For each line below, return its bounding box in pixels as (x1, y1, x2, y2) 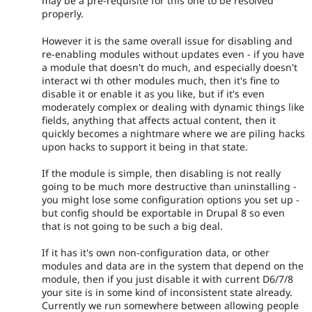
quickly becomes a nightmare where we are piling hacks (42, 126, 305, 140)
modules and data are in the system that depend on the (42, 259, 304, 273)
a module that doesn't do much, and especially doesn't (42, 60, 297, 74)
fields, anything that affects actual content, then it (42, 113, 276, 127)
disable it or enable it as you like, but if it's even (42, 86, 265, 100)
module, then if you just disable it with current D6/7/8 (42, 272, 293, 286)
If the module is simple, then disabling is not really (42, 166, 281, 180)
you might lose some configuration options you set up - (42, 193, 299, 206)
